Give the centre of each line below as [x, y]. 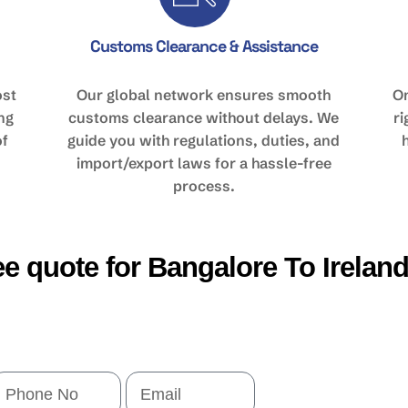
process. [204, 186]
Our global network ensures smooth [204, 95]
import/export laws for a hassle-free [204, 163]
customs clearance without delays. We [204, 117]
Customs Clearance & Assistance [204, 46]
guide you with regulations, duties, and [204, 140]
